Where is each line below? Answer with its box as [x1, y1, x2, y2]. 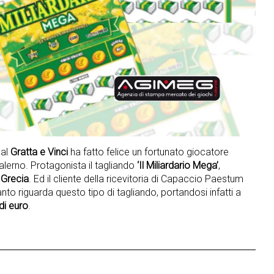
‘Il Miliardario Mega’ [135, 159, 218, 171]
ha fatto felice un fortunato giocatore [68, 146, 229, 158]
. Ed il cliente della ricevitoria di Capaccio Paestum [29, 172, 243, 185]
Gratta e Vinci [10, 146, 68, 158]
